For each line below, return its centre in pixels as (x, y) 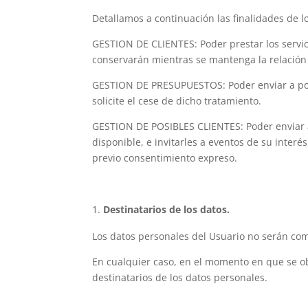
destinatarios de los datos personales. (180, 278)
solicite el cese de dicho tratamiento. (177, 101)
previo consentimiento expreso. (165, 158)
